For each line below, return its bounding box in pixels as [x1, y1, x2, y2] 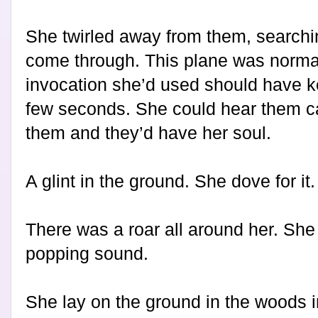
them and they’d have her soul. [26, 123, 271, 143]
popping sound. [26, 243, 148, 264]
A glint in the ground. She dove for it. [26, 171, 315, 192]
